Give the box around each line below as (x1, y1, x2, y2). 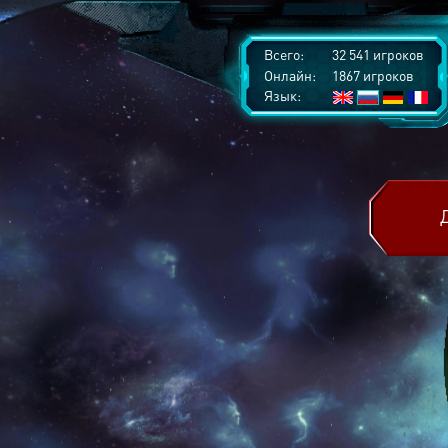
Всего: (264, 45, 304, 63)
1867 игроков (329, 66, 414, 84)
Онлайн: (264, 66, 316, 84)
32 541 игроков (329, 45, 424, 63)
